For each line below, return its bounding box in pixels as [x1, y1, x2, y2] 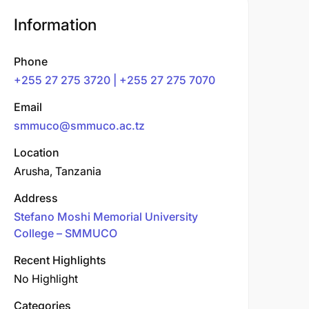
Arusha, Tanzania [14, 164, 101, 178]
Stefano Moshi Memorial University [14, 210, 198, 223]
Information [14, 15, 97, 34]
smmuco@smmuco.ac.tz [14, 119, 145, 132]
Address [14, 191, 58, 205]
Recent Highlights [14, 253, 106, 267]
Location [14, 146, 59, 159]
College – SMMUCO [14, 226, 117, 240]
